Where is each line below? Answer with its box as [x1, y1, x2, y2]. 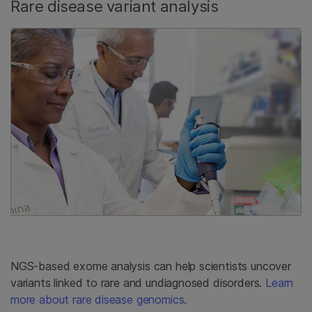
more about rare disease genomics [10, 292, 185, 307]
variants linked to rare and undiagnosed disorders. [10, 276, 266, 290]
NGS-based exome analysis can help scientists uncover [10, 259, 291, 274]
